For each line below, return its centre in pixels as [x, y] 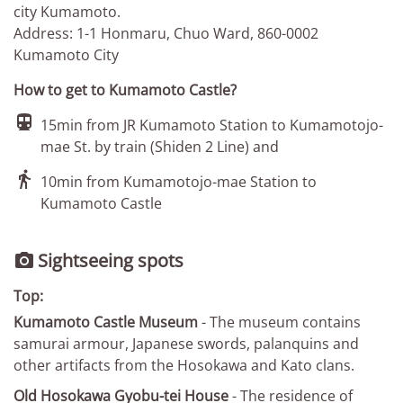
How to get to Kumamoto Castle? [125, 90]
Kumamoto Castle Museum [106, 322]
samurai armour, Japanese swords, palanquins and [186, 344]
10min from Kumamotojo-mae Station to [179, 182]
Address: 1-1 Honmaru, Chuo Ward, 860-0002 [166, 33]
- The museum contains [279, 322]
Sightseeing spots [111, 260]
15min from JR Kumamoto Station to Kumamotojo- [212, 125]
